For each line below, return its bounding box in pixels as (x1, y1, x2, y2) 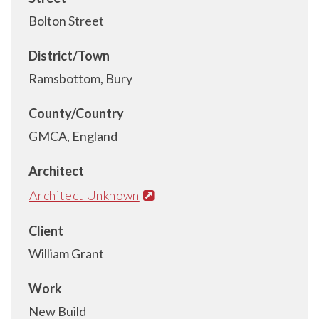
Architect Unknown (29, 187, 140, 203)
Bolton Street (28, 13, 104, 28)
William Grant (28, 245, 104, 261)
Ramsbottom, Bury (28, 70, 132, 86)
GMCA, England (28, 128, 117, 144)
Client (28, 222, 63, 239)
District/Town (28, 48, 110, 63)
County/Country (28, 105, 124, 121)
